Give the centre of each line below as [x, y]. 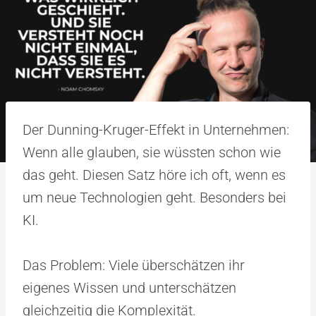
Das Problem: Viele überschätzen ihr [134, 265]
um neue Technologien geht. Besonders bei [154, 197]
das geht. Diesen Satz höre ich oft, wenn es [154, 175]
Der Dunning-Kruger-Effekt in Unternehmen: [156, 129]
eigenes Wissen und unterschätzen [129, 287]
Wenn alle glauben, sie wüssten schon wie [152, 152]
